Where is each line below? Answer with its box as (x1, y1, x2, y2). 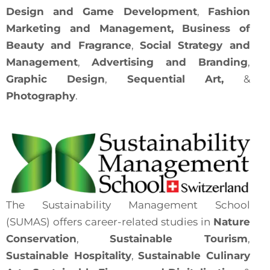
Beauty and (6, 39, 78, 51)
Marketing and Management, (6, 22, 174, 34)
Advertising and (91, 55, 198, 68)
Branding (198, 55, 248, 68)
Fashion (207, 5, 250, 17)
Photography (6, 89, 75, 102)
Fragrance (78, 39, 131, 51)
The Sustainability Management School (6, 199, 250, 211)
